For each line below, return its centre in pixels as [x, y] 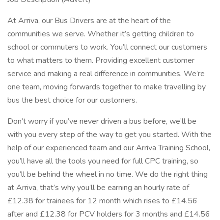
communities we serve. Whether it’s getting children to [101, 34]
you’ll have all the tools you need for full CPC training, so [103, 161]
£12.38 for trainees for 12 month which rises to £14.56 [102, 201]
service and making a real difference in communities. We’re [106, 74]
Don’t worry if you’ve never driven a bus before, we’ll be [102, 121]
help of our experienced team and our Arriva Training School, [109, 148]
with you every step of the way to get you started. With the [110, 135]
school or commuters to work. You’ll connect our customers [107, 47]
